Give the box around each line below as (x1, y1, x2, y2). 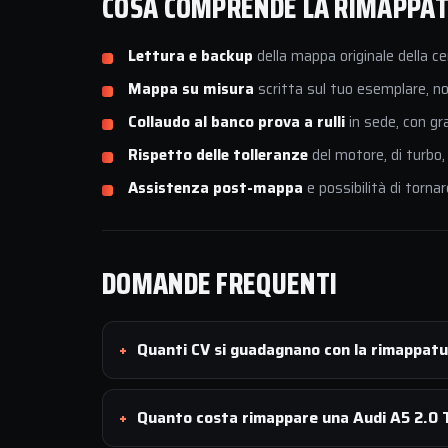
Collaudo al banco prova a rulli (128, 110, 345, 134)
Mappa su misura (128, 77, 254, 101)
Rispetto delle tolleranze (128, 143, 308, 167)
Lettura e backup (128, 44, 253, 68)
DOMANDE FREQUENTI (102, 260, 338, 307)
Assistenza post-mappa (128, 176, 303, 200)
